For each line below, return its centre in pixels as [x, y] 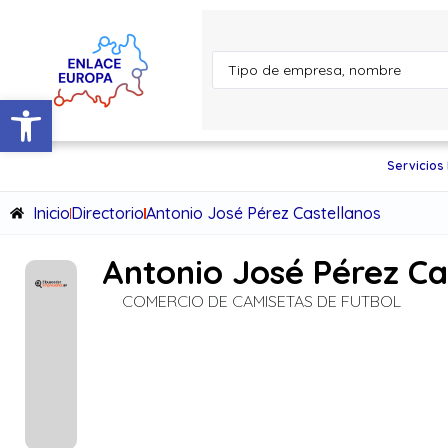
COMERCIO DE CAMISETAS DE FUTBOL [262, 301]
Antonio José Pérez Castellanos [263, 213]
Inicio [51, 213]
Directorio [107, 213]
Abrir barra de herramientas [108, 109]
